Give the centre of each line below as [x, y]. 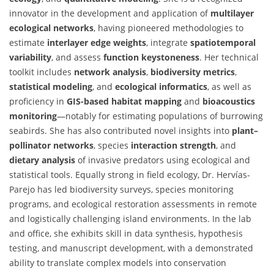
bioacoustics [229, 102]
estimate [28, 43]
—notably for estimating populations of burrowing [160, 116]
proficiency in [38, 102]
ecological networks [51, 28]
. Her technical [229, 57]
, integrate [168, 43]
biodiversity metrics [193, 72]
